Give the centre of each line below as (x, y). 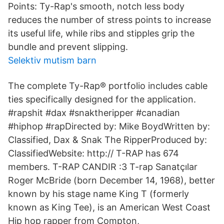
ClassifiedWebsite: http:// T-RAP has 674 (93, 153)
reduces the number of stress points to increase (109, 20)
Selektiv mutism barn (52, 60)
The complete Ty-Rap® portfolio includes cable (108, 86)
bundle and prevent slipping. (68, 47)
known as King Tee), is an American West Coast (109, 207)
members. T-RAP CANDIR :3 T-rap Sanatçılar (103, 167)
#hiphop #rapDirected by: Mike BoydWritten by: (109, 126)
